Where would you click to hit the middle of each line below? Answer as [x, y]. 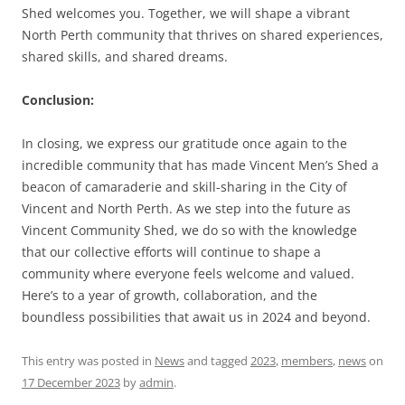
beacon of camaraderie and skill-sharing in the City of [184, 186]
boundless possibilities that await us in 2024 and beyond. [196, 316]
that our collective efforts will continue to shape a [171, 251]
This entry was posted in [88, 360]
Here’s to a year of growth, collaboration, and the [170, 295]
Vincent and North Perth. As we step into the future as [186, 208]
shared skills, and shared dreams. [125, 56]
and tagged [217, 360]
